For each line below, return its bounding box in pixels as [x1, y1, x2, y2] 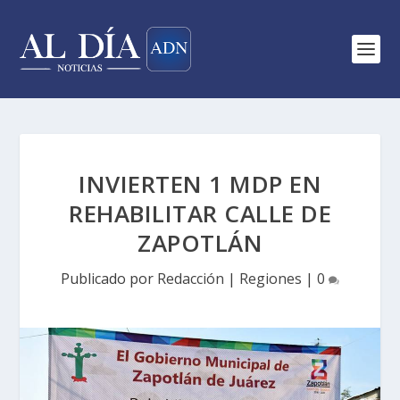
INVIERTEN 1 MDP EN [79, 168, 321, 200]
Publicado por [61, 269, 157, 288]
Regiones [239, 269, 302, 288]
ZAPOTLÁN [137, 227, 262, 259]
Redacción [157, 269, 224, 288]
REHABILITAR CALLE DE [69, 197, 331, 229]
